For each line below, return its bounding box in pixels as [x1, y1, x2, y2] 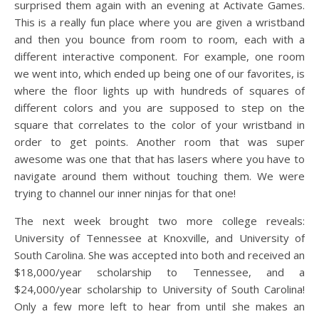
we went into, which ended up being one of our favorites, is [14, 66, 305, 80]
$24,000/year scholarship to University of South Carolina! [14, 281, 305, 296]
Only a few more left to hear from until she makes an [14, 298, 305, 313]
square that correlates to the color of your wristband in [14, 117, 305, 132]
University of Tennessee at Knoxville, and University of [14, 230, 305, 245]
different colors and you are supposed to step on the [14, 100, 305, 115]
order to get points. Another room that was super [14, 134, 305, 149]
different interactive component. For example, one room [14, 48, 305, 63]
